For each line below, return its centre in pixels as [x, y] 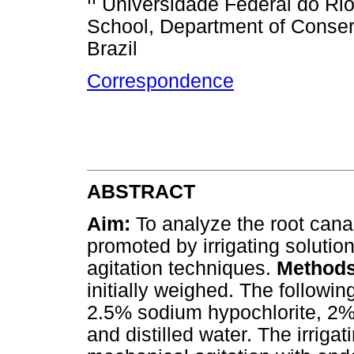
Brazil [112, 49]
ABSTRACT [141, 192]
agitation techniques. [182, 269]
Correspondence [160, 81]
